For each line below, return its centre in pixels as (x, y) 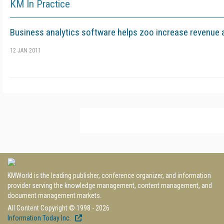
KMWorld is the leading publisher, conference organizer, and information (109, 175)
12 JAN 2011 (25, 50)
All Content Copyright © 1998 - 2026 (58, 208)
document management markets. (54, 195)
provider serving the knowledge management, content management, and (110, 185)
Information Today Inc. (40, 218)
